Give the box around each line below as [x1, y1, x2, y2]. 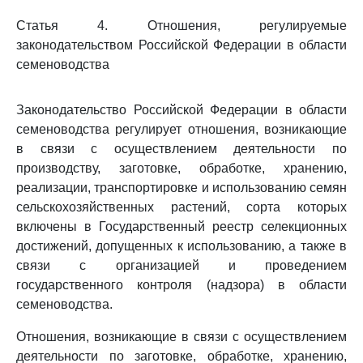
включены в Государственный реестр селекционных [16, 220, 347, 233]
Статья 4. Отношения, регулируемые [16, 19, 347, 32]
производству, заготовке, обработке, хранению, [16, 161, 347, 175]
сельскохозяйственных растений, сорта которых [16, 200, 347, 214]
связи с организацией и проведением [16, 258, 347, 272]
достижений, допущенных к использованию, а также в [16, 239, 347, 253]
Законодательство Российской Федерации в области [16, 103, 347, 117]
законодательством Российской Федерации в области [16, 38, 347, 52]
